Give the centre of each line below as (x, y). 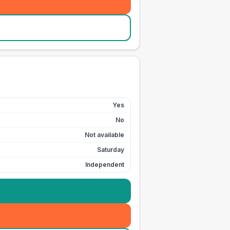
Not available (104, 135)
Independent (105, 165)
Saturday (111, 150)
